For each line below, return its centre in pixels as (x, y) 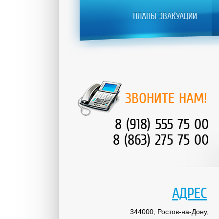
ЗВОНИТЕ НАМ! (166, 98)
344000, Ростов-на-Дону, (169, 212)
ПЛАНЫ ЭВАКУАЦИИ (165, 16)
